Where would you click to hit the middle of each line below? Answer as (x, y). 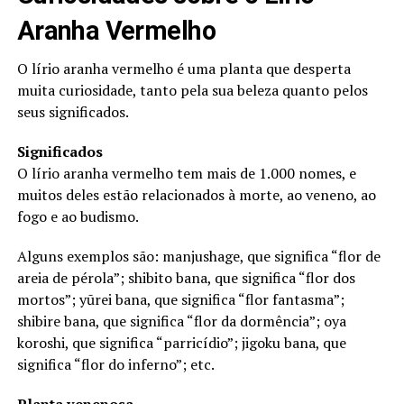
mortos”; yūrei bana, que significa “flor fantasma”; (180, 299)
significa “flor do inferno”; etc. (115, 364)
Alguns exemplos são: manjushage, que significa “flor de (198, 256)
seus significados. (73, 111)
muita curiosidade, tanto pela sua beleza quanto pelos (192, 90)
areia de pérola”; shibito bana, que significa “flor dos (186, 277)
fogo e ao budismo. (78, 216)
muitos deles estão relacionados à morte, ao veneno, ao (196, 194)
